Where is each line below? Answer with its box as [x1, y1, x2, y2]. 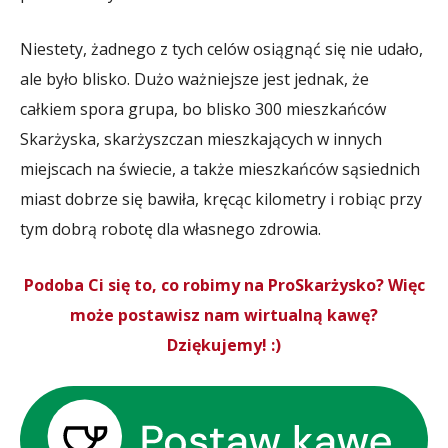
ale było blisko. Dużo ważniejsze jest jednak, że [20, 68, 369, 90]
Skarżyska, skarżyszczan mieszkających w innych [20, 128, 382, 150]
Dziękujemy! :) [167, 334, 281, 356]
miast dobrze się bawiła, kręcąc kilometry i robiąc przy [20, 188, 422, 210]
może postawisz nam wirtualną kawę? [70, 304, 378, 326]
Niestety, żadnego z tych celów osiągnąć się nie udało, [20, 38, 423, 60]
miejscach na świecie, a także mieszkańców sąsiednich [20, 158, 420, 180]
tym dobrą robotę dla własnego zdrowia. [20, 218, 321, 240]
